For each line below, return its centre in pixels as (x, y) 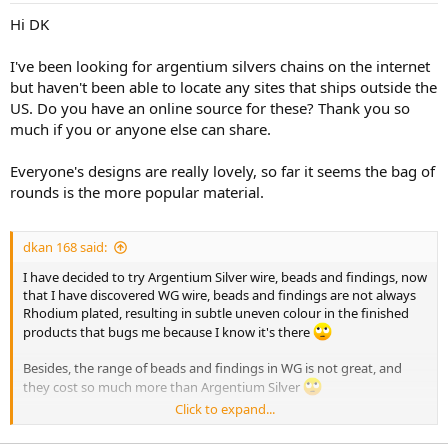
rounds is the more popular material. (137, 191)
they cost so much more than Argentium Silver (163, 387)
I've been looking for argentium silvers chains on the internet (220, 65)
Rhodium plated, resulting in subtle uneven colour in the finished (216, 313)
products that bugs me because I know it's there (168, 332)
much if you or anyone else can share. (140, 128)
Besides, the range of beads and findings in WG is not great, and (212, 368)
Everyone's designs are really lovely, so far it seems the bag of (222, 170)
